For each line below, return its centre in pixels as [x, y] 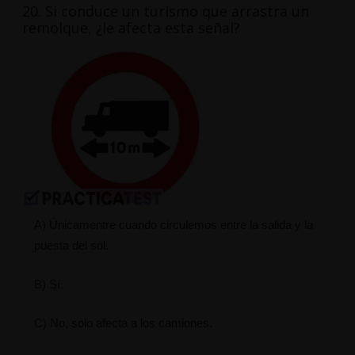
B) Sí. [48, 284]
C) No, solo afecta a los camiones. [123, 323]
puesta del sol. [71, 246]
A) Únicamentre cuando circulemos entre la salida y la [173, 225]
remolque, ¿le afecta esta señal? [131, 28]
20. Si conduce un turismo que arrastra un [165, 11]
